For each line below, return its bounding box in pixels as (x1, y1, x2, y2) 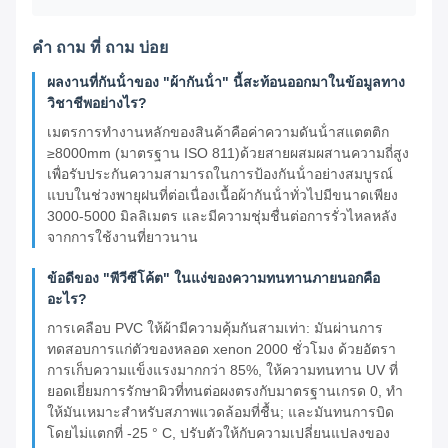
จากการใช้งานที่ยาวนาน (47, 229, 198, 246)
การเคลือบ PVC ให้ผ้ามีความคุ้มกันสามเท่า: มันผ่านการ (47, 320, 383, 337)
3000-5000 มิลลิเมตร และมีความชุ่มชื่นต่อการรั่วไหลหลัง (47, 208, 397, 225)
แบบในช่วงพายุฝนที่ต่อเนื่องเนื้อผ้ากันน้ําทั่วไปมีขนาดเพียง (47, 187, 398, 204)
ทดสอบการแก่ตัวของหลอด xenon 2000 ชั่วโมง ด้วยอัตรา (47, 341, 396, 358)
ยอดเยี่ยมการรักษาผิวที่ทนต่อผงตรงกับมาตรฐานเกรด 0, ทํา (47, 383, 403, 400)
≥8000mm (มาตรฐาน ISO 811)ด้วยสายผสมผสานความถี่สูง (47, 145, 409, 162)
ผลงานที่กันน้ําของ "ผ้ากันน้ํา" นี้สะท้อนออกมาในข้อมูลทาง (47, 74, 405, 91)
